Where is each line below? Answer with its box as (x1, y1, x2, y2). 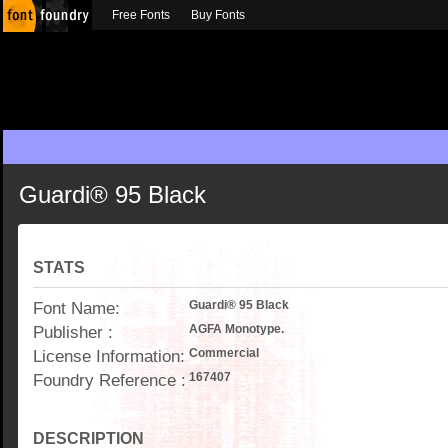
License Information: (33, 346, 185, 366)
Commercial (189, 346, 259, 360)
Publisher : (33, 322, 113, 342)
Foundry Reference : (33, 370, 186, 390)
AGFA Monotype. (189, 322, 284, 336)
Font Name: (33, 298, 120, 318)
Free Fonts (112, 8, 170, 22)
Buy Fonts (191, 8, 245, 22)
